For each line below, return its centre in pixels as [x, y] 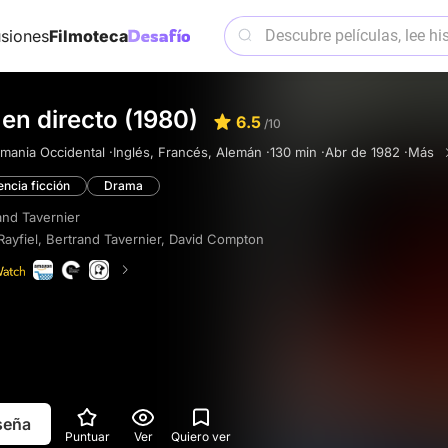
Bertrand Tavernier [103, 239]
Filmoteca [88, 36]
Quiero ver [201, 436]
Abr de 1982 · [366, 152]
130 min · [297, 152]
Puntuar [87, 436]
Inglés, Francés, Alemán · [191, 152]
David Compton [216, 239]
